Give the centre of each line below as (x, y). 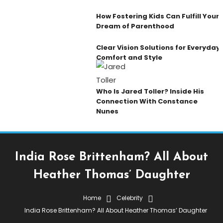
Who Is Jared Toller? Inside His (150, 91)
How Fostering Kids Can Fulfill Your (157, 16)
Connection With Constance (147, 101)
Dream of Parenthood (135, 26)
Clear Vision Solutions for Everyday (158, 47)
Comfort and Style (129, 57)
